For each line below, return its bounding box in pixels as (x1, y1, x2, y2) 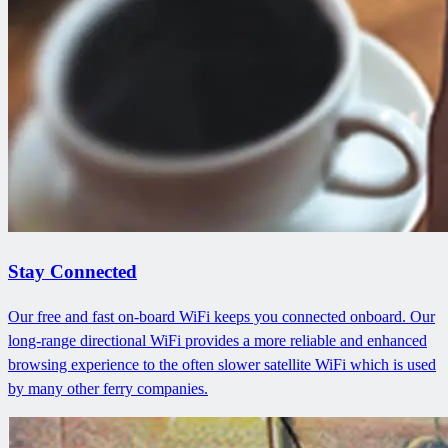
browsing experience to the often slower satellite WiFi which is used (8, 355, 436, 373)
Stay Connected (8, 260, 137, 282)
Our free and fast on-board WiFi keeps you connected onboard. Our (8, 307, 435, 325)
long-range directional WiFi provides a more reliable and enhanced (8, 331, 427, 349)
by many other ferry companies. (8, 379, 208, 397)
